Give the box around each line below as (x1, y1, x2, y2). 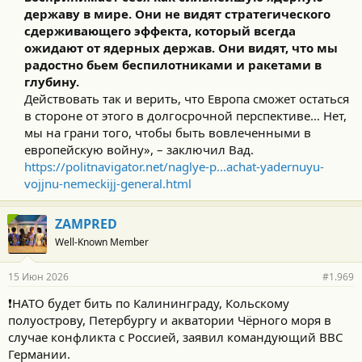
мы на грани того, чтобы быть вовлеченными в (24, 124, 311, 141)
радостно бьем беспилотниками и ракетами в (24, 57, 322, 73)
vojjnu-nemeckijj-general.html (24, 175, 192, 192)
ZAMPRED (55, 215, 117, 233)
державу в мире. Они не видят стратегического (24, 6, 330, 22)
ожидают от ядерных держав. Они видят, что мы (24, 40, 338, 56)
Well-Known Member (55, 235, 149, 249)
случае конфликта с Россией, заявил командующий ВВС (8, 329, 343, 345)
